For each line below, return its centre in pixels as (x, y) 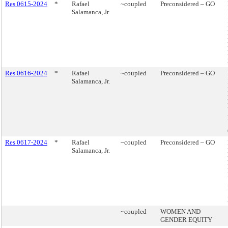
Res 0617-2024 (26, 142)
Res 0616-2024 (26, 73)
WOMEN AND (180, 211)
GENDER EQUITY (186, 220)
